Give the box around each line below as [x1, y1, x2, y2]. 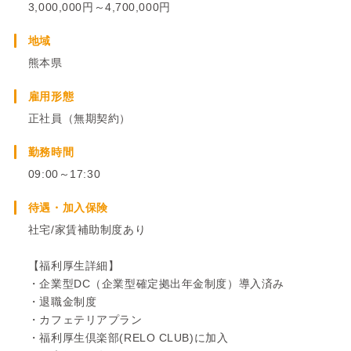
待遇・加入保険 [27, 201, 108, 214]
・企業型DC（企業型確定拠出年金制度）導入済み [27, 277, 284, 290]
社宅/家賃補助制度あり [27, 223, 147, 236]
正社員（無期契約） [27, 111, 131, 125]
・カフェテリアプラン [27, 313, 143, 326]
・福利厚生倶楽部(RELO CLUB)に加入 [27, 331, 229, 344]
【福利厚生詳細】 [27, 259, 120, 272]
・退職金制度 [27, 295, 97, 308]
